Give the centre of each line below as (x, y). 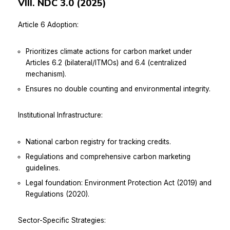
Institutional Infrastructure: (60, 115)
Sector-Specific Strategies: (62, 220)
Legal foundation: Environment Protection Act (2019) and (119, 183)
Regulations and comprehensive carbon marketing (108, 156)
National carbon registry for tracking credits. (98, 141)
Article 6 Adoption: (48, 24)
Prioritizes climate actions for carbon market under (109, 51)
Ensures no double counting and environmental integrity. (118, 89)
